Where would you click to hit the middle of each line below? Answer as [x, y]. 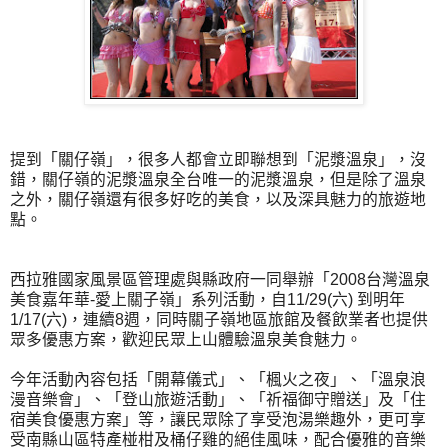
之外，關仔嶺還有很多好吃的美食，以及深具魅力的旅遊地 [218, 199]
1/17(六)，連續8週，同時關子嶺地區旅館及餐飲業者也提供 [219, 319]
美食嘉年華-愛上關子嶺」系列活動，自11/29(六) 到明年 [207, 299]
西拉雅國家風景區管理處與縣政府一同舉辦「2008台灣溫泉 [220, 279]
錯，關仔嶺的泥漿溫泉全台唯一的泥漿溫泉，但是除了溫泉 [218, 179]
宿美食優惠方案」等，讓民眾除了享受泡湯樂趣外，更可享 [218, 419]
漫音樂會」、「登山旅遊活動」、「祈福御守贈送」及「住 [218, 399]
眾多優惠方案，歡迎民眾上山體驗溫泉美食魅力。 [186, 339]
